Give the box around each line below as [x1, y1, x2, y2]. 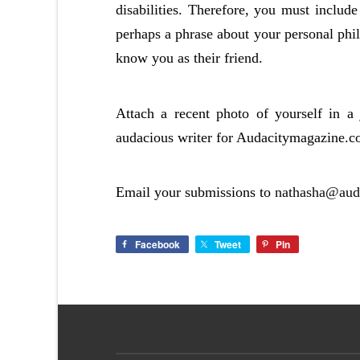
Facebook [135, 237, 180, 252]
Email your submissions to [116, 184, 271, 201]
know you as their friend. [116, 50, 263, 67]
